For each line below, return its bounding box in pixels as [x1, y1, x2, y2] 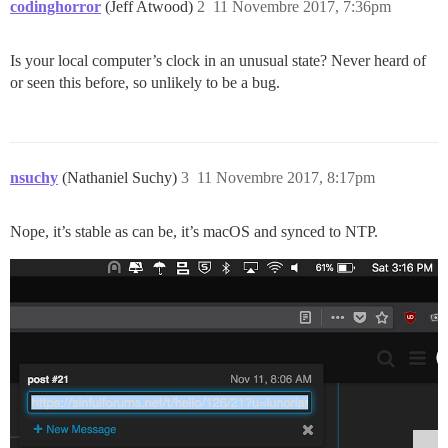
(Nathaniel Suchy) [62, 169, 181, 187]
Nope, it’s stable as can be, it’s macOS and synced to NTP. [10, 223, 378, 241]
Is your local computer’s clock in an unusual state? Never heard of [10, 52, 426, 70]
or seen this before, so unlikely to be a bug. [10, 74, 280, 92]
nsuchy [10, 169, 58, 187]
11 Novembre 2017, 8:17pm [197, 169, 375, 187]
